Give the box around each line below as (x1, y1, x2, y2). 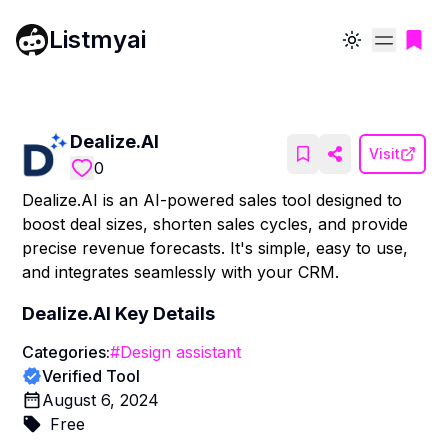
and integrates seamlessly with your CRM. (22, 262, 340, 282)
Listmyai (49, 24, 146, 54)
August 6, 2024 (42, 390, 160, 410)
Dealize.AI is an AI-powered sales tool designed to (22, 190, 403, 210)
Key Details (111, 303, 216, 324)
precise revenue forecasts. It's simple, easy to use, (22, 238, 409, 258)
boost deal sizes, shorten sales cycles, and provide (22, 214, 409, 234)
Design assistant (120, 342, 242, 362)
